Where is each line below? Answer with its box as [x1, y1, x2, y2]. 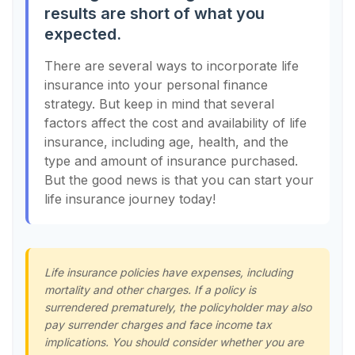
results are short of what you [44, 4, 265, 24]
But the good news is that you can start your [44, 172, 314, 189]
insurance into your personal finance [44, 77, 268, 94]
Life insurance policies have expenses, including [44, 265, 293, 280]
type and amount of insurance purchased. [44, 153, 298, 170]
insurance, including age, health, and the [44, 134, 288, 151]
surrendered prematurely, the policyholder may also [44, 300, 311, 315]
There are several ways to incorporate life [44, 58, 299, 74]
